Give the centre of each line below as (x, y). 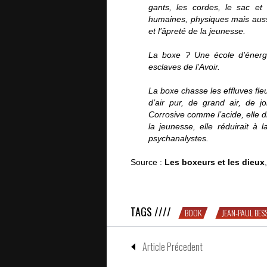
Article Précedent (173, 246)
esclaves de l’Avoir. (184, 66)
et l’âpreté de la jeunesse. (197, 31)
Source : (148, 162)
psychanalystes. (178, 138)
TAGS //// (151, 211)
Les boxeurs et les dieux (215, 162)
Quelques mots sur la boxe (181, 174)
